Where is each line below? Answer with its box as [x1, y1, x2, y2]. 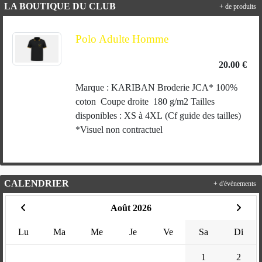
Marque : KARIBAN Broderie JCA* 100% [75, 82, 237, 93]
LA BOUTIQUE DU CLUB [4, 1, 116, 12]
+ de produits [219, 3, 256, 11]
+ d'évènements [213, 180, 256, 188]
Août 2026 [110, 203, 151, 213]
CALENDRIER [4, 178, 69, 189]
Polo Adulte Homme [75, 33, 168, 46]
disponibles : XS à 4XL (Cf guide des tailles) [75, 111, 243, 121]
